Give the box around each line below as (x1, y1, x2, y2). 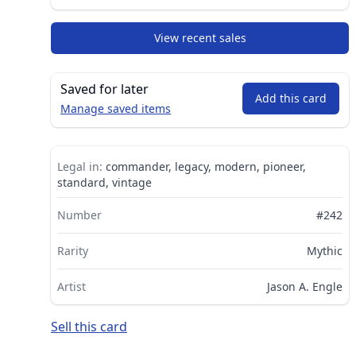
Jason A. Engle (267, 278, 342, 294)
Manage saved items (60, 100, 171, 116)
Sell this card (51, 317, 127, 335)
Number (57, 207, 102, 222)
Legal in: (57, 158, 103, 174)
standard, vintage (57, 174, 152, 190)
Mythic (307, 242, 342, 258)
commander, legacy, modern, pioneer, (103, 158, 306, 174)
